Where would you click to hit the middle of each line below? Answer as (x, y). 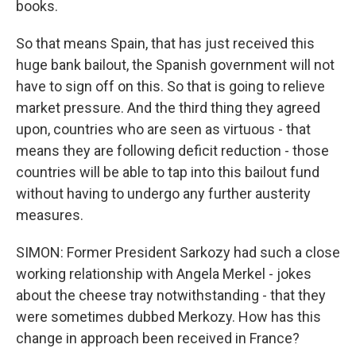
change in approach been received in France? (158, 339)
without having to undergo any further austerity (163, 194)
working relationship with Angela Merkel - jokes (164, 274)
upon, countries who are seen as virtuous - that (163, 130)
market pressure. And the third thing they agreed (168, 108)
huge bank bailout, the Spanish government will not (175, 65)
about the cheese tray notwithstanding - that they (171, 296)
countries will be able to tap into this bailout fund (168, 172)
